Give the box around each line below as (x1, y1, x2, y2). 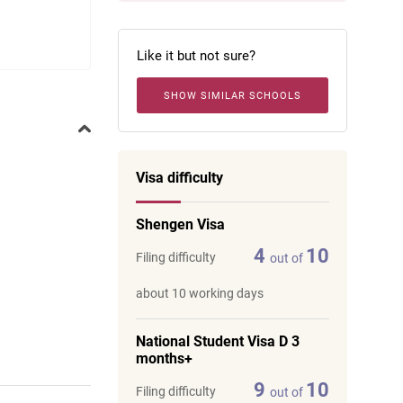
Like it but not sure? (137, 48, 255, 64)
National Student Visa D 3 (136, 333, 300, 350)
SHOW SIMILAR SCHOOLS (164, 90, 301, 102)
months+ (136, 350, 193, 367)
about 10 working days (136, 286, 264, 300)
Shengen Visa (136, 216, 225, 233)
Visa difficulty (136, 169, 223, 186)
